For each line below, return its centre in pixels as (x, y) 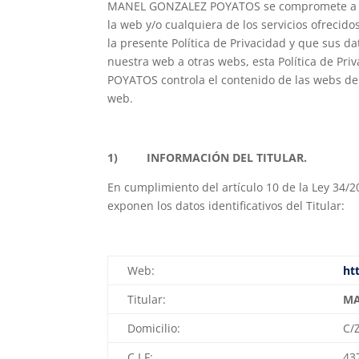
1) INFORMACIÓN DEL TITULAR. (208, 158)
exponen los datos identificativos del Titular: (226, 206)
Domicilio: (154, 329)
